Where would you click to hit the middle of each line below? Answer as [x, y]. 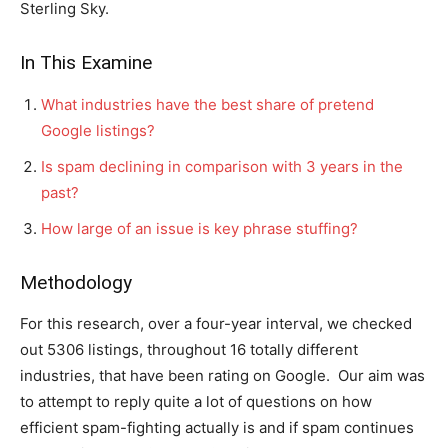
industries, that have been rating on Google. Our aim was [222, 375]
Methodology [76, 282]
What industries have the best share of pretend [207, 104]
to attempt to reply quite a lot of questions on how [196, 401]
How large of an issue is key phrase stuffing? [199, 228]
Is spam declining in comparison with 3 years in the [222, 166]
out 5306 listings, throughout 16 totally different [189, 349]
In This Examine [86, 62]
